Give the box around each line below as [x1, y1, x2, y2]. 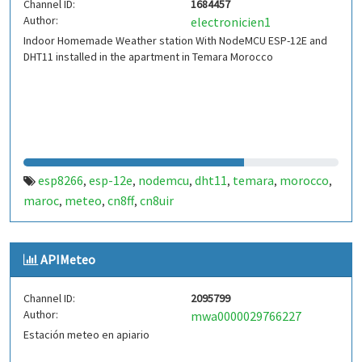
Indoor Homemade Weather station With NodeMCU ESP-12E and [23, 33, 327, 48]
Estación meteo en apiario [23, 327, 149, 342]
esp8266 [38, 172, 83, 188]
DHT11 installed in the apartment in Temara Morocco [23, 49, 273, 64]
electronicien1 [191, 14, 271, 30]
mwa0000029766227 [191, 308, 301, 324]
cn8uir [140, 192, 174, 208]
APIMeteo [40, 251, 95, 267]
